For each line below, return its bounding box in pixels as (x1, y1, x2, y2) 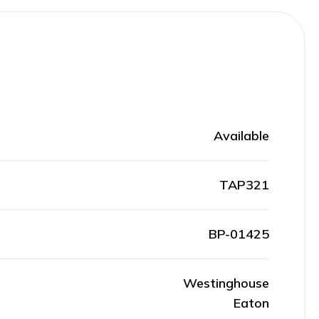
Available (214, 127, 269, 144)
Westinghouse (183, 275, 269, 291)
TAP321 (219, 177, 269, 193)
